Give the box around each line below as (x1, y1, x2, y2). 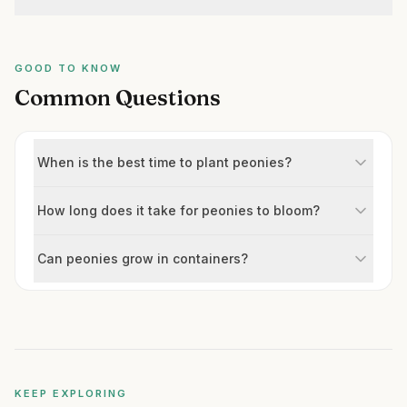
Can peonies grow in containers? (37, 251, 248, 266)
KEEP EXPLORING (15, 387, 127, 400)
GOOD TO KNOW (15, 62, 122, 74)
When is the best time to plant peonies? (37, 154, 292, 170)
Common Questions (15, 84, 221, 111)
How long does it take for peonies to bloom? (37, 203, 320, 218)
